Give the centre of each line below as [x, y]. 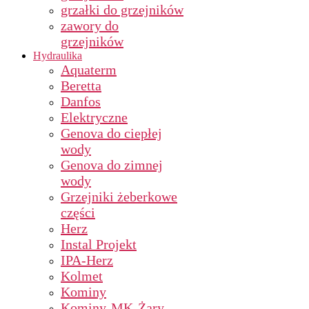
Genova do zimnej [112, 165]
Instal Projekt [99, 244]
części [78, 212]
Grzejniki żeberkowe [119, 197]
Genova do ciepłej [111, 133]
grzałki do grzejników [122, 10]
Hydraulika [58, 56]
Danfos [81, 101]
